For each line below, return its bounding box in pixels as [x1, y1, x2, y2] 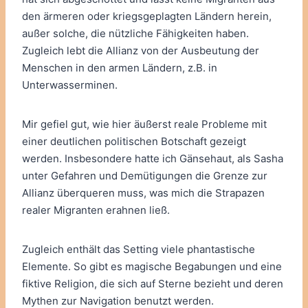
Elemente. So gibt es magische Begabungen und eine [22, 260, 282, 274]
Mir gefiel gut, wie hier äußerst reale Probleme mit [22, 118, 267, 131]
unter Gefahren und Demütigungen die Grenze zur [22, 169, 267, 183]
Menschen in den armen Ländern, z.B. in [22, 61, 217, 75]
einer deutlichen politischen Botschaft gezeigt [22, 135, 246, 148]
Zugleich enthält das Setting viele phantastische [22, 243, 255, 256]
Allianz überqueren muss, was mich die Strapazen [22, 186, 265, 200]
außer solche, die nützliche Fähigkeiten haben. [22, 27, 249, 41]
